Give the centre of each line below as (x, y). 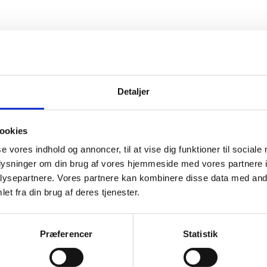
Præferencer (66, 234)
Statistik (200, 234)
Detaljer (133, 91)
